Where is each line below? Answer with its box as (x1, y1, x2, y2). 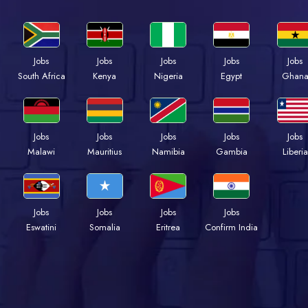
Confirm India (205, 221, 258, 234)
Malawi (27, 145, 55, 159)
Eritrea (156, 221, 181, 234)
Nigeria (153, 69, 183, 83)
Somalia (89, 221, 120, 234)
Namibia (151, 145, 185, 159)
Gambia (215, 145, 247, 159)
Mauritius (87, 145, 122, 159)
